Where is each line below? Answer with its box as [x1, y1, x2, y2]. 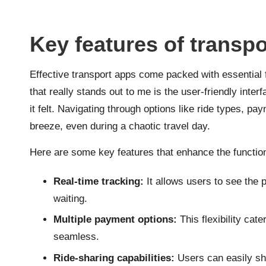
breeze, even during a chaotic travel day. [30, 120, 210, 132]
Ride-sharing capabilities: [53, 252, 175, 264]
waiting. [53, 192, 87, 204]
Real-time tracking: [53, 175, 144, 187]
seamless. [53, 231, 99, 243]
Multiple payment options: [53, 214, 177, 226]
